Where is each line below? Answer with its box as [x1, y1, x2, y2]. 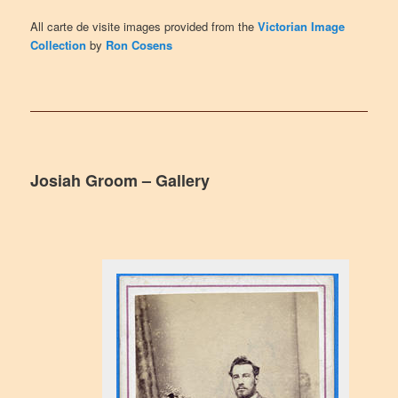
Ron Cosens [106, 36, 173, 54]
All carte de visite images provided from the [30, 18, 259, 36]
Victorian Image [258, 18, 346, 36]
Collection [30, 36, 87, 54]
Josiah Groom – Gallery [30, 168, 211, 192]
